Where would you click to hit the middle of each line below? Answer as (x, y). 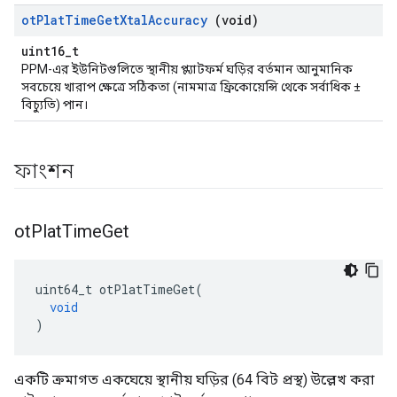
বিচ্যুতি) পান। (54, 105)
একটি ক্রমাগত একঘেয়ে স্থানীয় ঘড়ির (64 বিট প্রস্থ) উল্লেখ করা (195, 380)
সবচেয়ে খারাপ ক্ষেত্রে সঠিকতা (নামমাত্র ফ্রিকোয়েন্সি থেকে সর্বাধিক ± (191, 87)
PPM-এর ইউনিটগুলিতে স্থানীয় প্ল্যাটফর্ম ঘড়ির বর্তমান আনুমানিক (187, 69)
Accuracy (178, 20)
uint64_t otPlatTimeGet (115, 289)
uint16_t (50, 51)
